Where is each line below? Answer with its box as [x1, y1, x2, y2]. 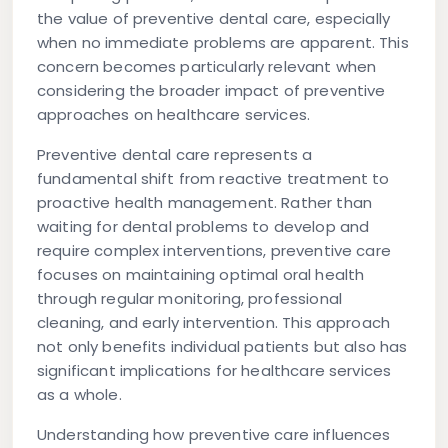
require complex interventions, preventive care [37, 240, 391, 262]
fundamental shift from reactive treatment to [37, 168, 390, 190]
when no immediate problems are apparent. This [37, 32, 409, 54]
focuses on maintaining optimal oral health [37, 264, 365, 286]
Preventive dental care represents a [37, 144, 313, 166]
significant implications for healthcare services [37, 360, 392, 382]
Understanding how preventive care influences [37, 424, 391, 446]
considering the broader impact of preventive [37, 80, 386, 102]
